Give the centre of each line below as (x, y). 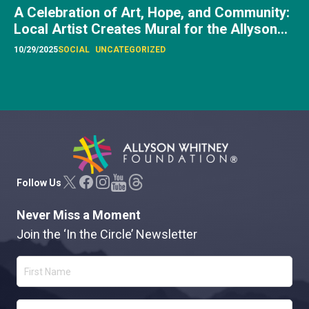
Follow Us (39, 183)
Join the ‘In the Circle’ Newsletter (107, 235)
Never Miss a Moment (79, 215)
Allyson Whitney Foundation (138, 143)
